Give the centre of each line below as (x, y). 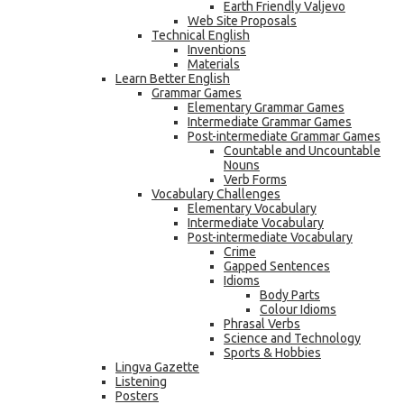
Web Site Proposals (242, 21)
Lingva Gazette (157, 367)
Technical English (201, 36)
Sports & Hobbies (272, 353)
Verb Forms (255, 180)
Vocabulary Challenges (216, 194)
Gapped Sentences (277, 266)
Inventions (217, 50)
